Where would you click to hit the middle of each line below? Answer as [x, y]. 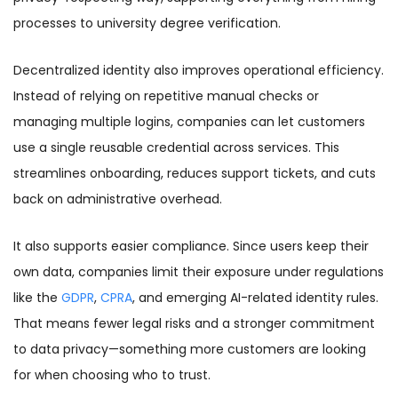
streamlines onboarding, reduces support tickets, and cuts [195, 174]
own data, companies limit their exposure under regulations [199, 272]
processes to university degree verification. [147, 24]
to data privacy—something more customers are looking [190, 350]
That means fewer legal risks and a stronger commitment [194, 324]
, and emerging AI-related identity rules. [255, 298]
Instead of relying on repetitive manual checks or [166, 96]
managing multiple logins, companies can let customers [189, 122]
